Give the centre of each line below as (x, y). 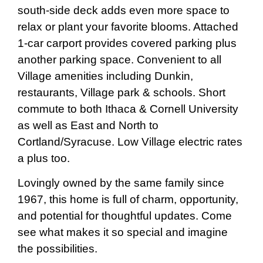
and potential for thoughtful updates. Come (125, 216)
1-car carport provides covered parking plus (127, 43)
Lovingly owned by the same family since (121, 183)
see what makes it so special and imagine (123, 232)
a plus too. (44, 159)
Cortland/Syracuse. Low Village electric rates (130, 142)
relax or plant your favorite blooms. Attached (128, 27)
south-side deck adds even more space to (124, 11)
